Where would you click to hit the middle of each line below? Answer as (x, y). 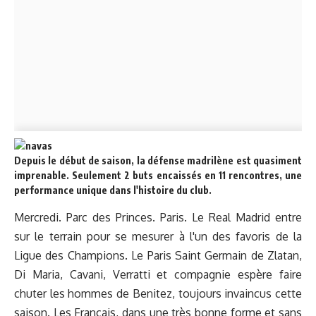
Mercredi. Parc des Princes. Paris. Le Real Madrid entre (158, 218)
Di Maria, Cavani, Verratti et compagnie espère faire (158, 275)
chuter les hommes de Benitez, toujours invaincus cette (158, 294)
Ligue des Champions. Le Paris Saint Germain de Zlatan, (158, 256)
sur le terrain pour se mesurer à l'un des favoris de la (158, 237)
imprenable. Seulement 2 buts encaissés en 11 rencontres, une (158, 175)
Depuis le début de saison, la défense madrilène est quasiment (158, 160)
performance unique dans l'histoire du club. (113, 190)
